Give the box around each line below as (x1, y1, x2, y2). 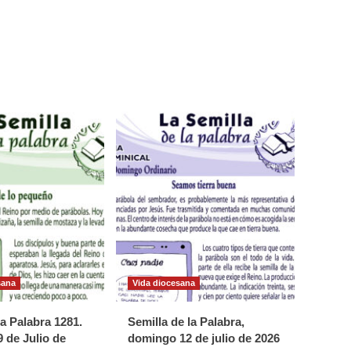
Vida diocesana (132, 277, 195, 288)
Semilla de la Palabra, (128, 314, 244, 328)
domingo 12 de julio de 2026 (128, 331, 280, 345)
